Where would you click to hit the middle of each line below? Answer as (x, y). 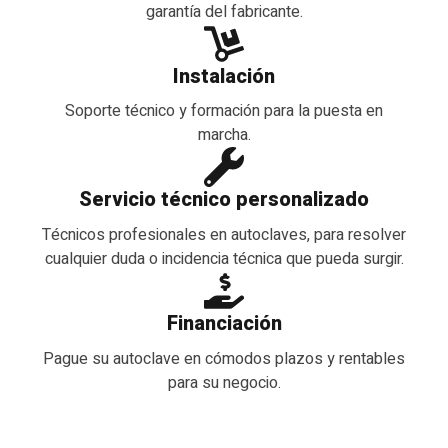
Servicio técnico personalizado (224, 200)
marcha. (224, 135)
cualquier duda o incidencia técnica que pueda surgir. (224, 259)
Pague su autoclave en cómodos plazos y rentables (224, 359)
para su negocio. (224, 383)
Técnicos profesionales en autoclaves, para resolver (224, 235)
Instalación (224, 76)
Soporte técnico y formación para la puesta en (224, 111)
